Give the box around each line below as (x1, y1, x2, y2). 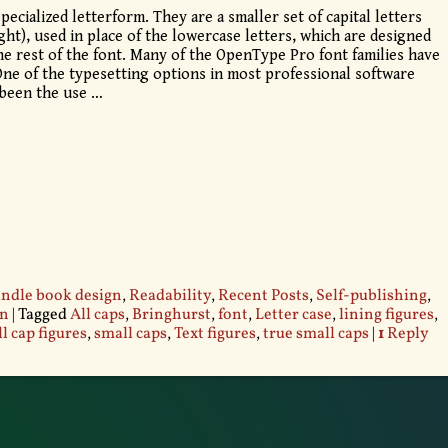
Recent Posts (217, 284, 309, 307)
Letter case (254, 303, 332, 326)
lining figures (338, 303, 434, 326)
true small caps (262, 322, 369, 345)
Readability (128, 284, 211, 307)
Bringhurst (131, 303, 211, 326)
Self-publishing (315, 284, 427, 307)
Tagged (17, 303, 67, 326)
